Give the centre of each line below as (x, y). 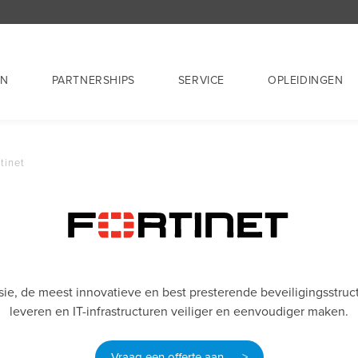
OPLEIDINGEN (306, 80)
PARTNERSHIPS (93, 80)
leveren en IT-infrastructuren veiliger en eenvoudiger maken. (179, 312)
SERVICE (201, 80)
